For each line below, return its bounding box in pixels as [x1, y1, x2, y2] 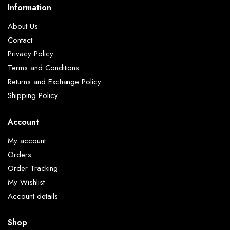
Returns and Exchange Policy [8, 75, 102, 87]
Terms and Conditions [8, 62, 80, 73]
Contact [8, 34, 32, 46]
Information [8, 1, 51, 13]
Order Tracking [8, 162, 58, 174]
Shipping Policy [8, 89, 58, 101]
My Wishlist [8, 176, 45, 188]
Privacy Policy [8, 48, 53, 60]
